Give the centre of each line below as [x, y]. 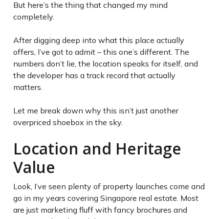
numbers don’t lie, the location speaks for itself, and [105, 64]
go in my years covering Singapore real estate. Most [106, 198]
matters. [28, 87]
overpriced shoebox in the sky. [68, 122]
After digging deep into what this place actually [99, 40]
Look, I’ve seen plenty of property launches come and [109, 186]
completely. [33, 17]
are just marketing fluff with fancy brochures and [100, 210]
